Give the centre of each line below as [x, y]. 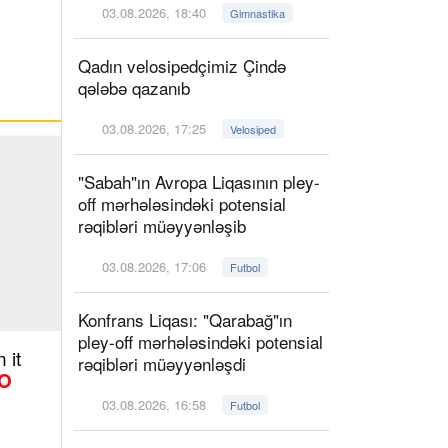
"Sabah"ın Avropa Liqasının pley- [199, 181]
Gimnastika [258, 13]
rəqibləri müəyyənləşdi [162, 363]
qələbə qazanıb [141, 87]
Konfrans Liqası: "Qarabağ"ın [185, 319]
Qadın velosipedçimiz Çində [182, 65]
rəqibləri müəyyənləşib [162, 225]
